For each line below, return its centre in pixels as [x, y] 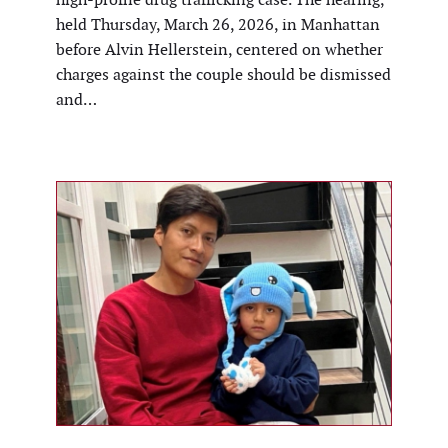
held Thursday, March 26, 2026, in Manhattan [218, 25]
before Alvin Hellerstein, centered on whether [219, 50]
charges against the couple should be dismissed [223, 75]
